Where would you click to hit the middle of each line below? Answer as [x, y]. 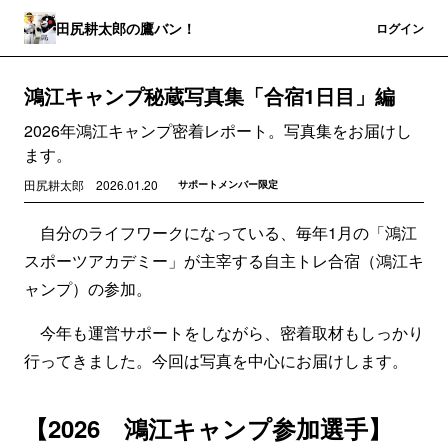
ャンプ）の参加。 [88, 288]
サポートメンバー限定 [228, 184]
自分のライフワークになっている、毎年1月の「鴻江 [220, 232]
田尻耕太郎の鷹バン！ [126, 27]
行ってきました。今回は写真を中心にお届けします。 [216, 360]
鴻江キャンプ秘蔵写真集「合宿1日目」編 [209, 95]
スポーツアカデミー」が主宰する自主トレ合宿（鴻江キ [224, 260]
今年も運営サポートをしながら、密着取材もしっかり [224, 332]
